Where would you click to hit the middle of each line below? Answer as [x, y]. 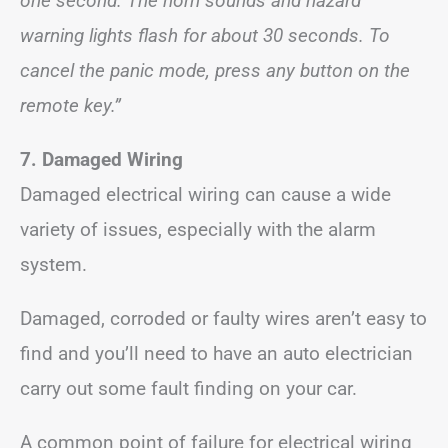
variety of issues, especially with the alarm [198, 229]
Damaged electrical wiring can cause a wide [205, 194]
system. [53, 264]
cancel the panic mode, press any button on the [215, 70]
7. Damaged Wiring [101, 159]
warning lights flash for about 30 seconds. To [205, 35]
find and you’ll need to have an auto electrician [216, 353]
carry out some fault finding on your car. [188, 388]
